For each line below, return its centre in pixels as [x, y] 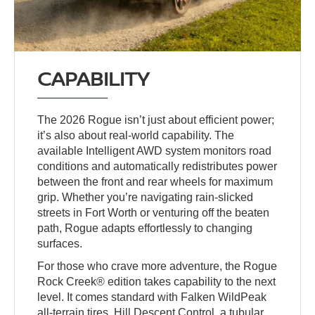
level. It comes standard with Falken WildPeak [152, 297]
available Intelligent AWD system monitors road [155, 150]
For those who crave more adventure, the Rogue [157, 266]
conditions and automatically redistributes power [157, 166]
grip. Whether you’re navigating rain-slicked [146, 197]
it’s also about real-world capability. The [136, 135]
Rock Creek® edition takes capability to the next [157, 281]
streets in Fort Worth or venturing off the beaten [154, 212]
